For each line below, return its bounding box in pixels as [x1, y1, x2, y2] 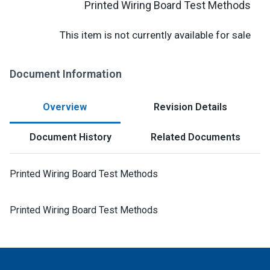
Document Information [10, 67, 122, 80]
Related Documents [151, 131, 241, 143]
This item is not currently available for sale [60, 29, 251, 41]
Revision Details [153, 101, 227, 113]
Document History [29, 131, 111, 143]
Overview [43, 101, 87, 113]
